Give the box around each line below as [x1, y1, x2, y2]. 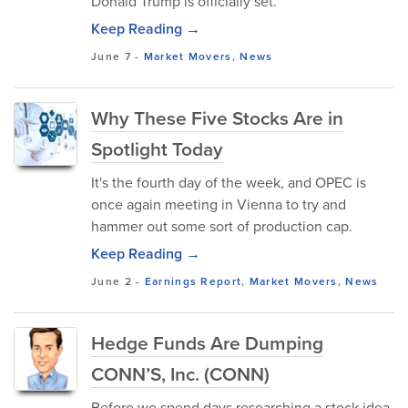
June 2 [91, 273, 132, 289]
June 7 [91, 48, 131, 64]
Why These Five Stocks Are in [91, 104, 343, 131]
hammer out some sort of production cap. [91, 216, 352, 236]
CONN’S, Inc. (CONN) [91, 360, 270, 387]
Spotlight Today [91, 135, 223, 162]
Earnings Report [144, 273, 242, 289]
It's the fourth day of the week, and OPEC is [91, 172, 366, 192]
